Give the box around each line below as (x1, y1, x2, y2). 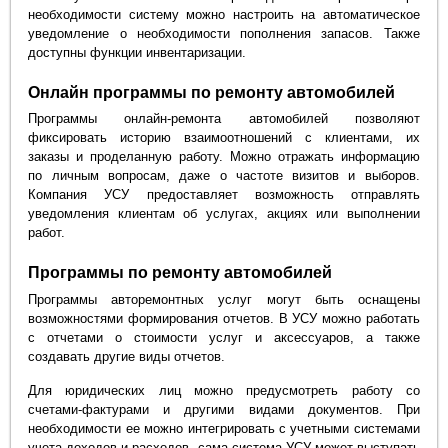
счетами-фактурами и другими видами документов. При (28, 402, 420, 418)
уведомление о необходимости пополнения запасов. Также (28, 26, 420, 42)
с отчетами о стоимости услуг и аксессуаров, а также (28, 329, 420, 345)
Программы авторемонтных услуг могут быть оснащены (28, 291, 420, 307)
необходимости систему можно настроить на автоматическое (28, 7, 420, 23)
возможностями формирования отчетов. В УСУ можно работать (28, 310, 420, 326)
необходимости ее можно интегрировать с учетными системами (28, 421, 420, 437)
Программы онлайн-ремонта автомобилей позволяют (28, 111, 420, 127)
